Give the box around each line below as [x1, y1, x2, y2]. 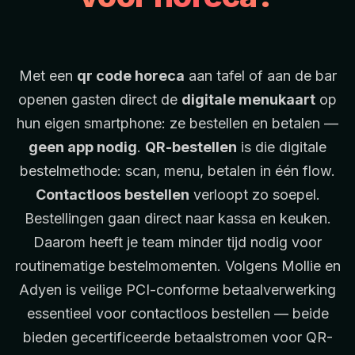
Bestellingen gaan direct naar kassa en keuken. [24, 209, 331, 227]
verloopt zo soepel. [189, 185, 320, 203]
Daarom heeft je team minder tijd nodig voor [33, 233, 322, 250]
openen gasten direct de [18, 90, 181, 108]
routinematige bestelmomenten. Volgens [14, 257, 281, 274]
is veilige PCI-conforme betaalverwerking [62, 281, 336, 298]
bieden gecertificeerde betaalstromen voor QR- [22, 328, 333, 345]
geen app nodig [29, 138, 137, 155]
